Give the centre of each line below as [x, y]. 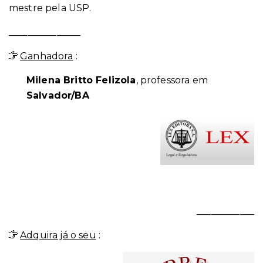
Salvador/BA [58, 95]
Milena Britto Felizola [81, 80]
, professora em [172, 80]
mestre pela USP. [50, 8]
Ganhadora [47, 56]
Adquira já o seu [58, 235]
